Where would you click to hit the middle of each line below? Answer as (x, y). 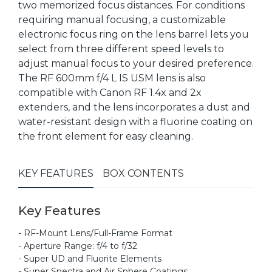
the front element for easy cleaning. (106, 137)
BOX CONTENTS (143, 174)
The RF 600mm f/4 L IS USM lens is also (112, 78)
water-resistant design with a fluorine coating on (135, 122)
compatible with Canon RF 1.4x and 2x (110, 93)
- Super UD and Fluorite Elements (90, 259)
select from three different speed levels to (121, 49)
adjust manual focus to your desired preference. (136, 64)
